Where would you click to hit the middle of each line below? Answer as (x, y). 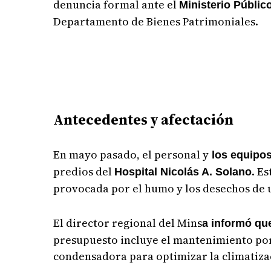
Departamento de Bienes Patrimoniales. (156, 21)
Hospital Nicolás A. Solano (183, 171)
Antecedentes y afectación (144, 119)
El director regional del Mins (128, 223)
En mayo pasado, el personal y (131, 154)
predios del (84, 171)
